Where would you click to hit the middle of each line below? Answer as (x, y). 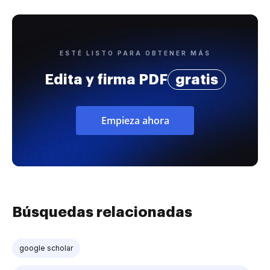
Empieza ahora (135, 120)
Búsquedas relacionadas (102, 212)
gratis (196, 79)
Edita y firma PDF (106, 79)
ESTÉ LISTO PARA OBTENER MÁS (135, 53)
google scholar (46, 248)
